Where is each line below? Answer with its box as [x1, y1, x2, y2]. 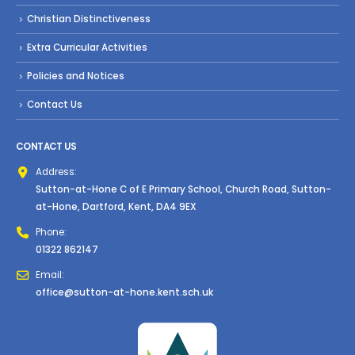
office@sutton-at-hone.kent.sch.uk [36, 286, 213, 300]
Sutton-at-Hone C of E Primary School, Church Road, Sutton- [36, 183, 331, 197]
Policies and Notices [27, 69, 124, 82]
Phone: [36, 226, 67, 239]
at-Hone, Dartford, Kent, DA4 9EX [36, 200, 197, 214]
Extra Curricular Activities [27, 41, 147, 55]
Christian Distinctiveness [27, 13, 151, 26]
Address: [36, 166, 77, 179]
